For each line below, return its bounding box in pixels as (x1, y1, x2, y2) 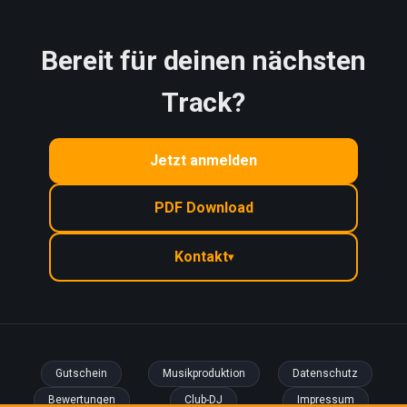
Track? (162, 85, 245, 118)
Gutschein (55, 366, 108, 380)
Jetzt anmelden (150, 151, 257, 169)
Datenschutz (293, 366, 359, 380)
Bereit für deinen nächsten (40, 44, 367, 76)
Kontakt (174, 247, 228, 265)
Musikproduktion (162, 366, 245, 380)
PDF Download (154, 198, 253, 216)
